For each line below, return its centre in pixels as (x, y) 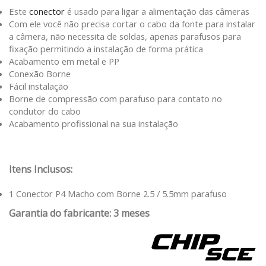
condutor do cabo (45, 111)
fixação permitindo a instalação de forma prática (106, 49)
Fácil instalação (39, 86)
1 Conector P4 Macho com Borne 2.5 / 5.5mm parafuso (118, 194)
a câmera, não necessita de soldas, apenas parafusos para (125, 37)
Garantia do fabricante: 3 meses (79, 213)
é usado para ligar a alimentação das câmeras (157, 12)
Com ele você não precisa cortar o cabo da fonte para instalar (132, 24)
